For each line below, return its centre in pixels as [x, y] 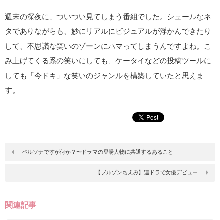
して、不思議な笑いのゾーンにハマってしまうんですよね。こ [108, 46]
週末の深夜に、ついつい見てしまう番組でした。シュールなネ [108, 16]
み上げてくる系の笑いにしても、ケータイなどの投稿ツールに [108, 61]
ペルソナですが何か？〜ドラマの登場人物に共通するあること [98, 152]
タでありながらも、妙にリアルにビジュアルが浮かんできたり [108, 31]
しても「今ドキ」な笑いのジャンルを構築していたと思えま [104, 75]
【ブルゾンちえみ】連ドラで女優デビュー [147, 172]
